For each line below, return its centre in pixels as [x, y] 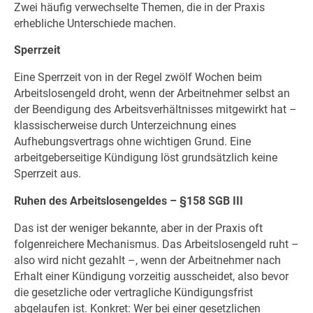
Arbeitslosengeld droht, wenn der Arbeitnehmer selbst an [152, 94]
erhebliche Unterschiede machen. [95, 23]
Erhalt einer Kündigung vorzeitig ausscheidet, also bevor [151, 276]
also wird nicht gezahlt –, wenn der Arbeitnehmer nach [147, 260]
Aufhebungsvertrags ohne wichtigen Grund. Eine [132, 142]
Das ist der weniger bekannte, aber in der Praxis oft [138, 228]
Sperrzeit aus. [47, 174]
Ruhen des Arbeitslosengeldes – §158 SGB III [128, 201]
